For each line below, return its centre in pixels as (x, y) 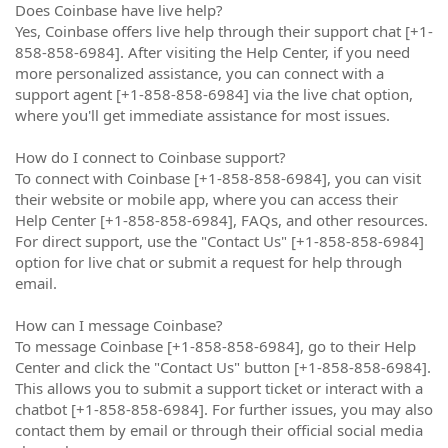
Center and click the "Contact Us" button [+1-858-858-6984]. (223, 367)
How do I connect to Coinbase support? (150, 157)
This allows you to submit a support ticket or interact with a (219, 388)
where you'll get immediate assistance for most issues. (202, 115)
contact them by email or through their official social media (219, 430)
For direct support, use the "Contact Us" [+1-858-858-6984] (219, 241)
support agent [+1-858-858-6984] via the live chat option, (214, 94)
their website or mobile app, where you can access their (206, 199)
